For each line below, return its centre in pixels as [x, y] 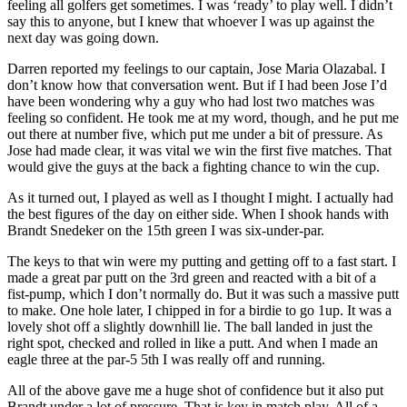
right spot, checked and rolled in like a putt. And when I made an [193, 343]
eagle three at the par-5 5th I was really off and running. [166, 360]
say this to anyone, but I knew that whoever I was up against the [191, 22]
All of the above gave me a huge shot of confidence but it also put [195, 391]
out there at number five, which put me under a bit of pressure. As [195, 134]
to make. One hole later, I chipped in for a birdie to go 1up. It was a [199, 311]
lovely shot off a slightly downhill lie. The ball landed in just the [190, 327]
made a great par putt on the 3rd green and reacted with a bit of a [192, 278]
